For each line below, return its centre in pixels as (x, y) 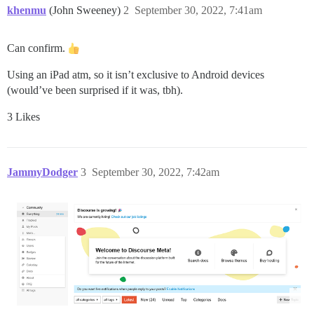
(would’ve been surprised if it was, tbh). (95, 90)
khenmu (27, 11)
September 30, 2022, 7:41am (198, 11)
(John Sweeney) (86, 11)
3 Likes (23, 117)
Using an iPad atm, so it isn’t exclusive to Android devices (136, 75)
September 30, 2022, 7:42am (156, 172)
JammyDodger (42, 172)
